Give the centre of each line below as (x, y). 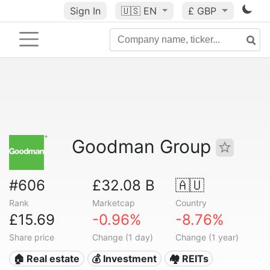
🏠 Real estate (47, 259)
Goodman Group (144, 146)
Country (191, 203)
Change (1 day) (122, 237)
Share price (32, 237)
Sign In (85, 11)
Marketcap (113, 203)
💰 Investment (124, 259)
